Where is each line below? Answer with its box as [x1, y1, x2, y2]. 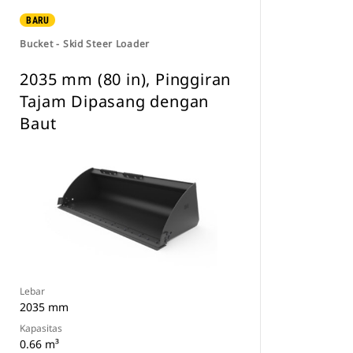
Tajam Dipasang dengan [20, 91, 210, 112]
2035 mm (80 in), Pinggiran [20, 69, 232, 90]
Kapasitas [20, 321, 63, 335]
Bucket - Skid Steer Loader [20, 37, 150, 50]
